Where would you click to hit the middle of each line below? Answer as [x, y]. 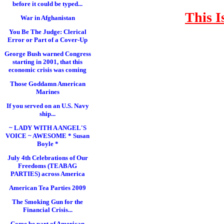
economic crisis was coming [47, 70]
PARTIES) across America [47, 174]
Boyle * [47, 144]
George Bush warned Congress [47, 54]
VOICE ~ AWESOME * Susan [47, 136]
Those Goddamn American [47, 84]
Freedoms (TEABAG [47, 166]
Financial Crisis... [47, 210]
